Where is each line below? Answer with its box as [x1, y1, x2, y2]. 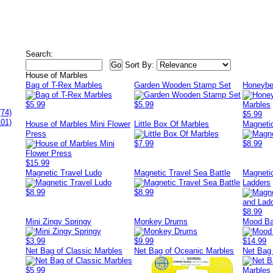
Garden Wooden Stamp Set [134, 80, 232, 90]
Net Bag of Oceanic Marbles [134, 246, 235, 255]
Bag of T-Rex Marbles [26, 80, 102, 90]
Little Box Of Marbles [134, 119, 210, 129]
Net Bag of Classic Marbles [26, 246, 122, 255]
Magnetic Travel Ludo [26, 168, 102, 177]
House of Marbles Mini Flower [26, 119, 130, 129]
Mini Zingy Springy [26, 217, 91, 226]
